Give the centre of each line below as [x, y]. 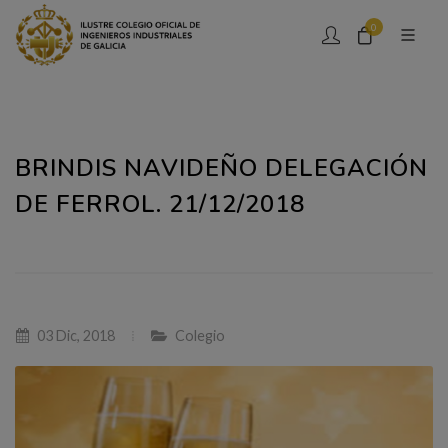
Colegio [200, 335]
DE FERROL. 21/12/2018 [160, 204]
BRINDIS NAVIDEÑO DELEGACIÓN [221, 168]
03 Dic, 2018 [74, 335]
